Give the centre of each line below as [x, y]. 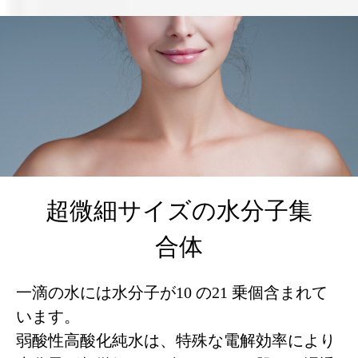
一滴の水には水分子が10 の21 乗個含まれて [172, 293]
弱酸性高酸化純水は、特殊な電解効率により [176, 341]
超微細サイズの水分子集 [179, 211]
